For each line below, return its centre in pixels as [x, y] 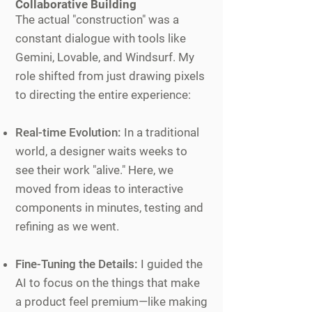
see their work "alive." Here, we [94, 170]
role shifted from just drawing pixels [110, 76]
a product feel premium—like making [111, 302]
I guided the [170, 264]
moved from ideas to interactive [99, 189]
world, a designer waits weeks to [101, 151]
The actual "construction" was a [97, 19]
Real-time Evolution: [68, 132]
